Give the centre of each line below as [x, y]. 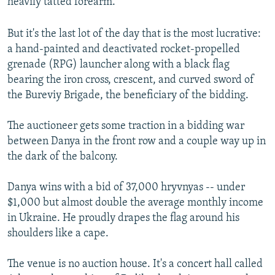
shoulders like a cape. [58, 234]
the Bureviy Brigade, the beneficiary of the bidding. [128, 96]
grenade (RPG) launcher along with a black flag [118, 65]
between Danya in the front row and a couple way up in [137, 142]
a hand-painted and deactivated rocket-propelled [124, 50]
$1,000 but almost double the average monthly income [135, 203]
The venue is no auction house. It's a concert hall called [135, 265]
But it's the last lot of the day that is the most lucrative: [134, 34]
